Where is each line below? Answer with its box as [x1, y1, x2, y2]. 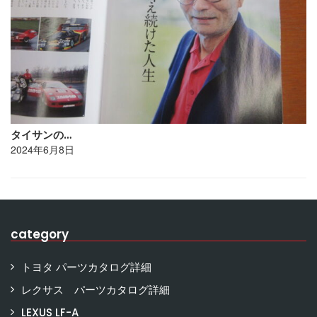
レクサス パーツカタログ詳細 [21, 282, 170, 298]
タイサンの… [11, 127, 71, 143]
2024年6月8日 [11, 142, 74, 157]
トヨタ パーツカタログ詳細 [21, 260, 151, 275]
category [11, 226, 69, 243]
